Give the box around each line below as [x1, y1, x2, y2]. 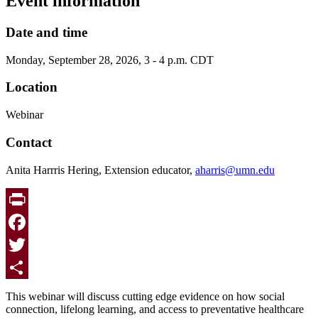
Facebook [6, 238, 50, 251]
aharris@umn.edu [195, 163, 275, 176]
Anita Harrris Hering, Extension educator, [6, 163, 195, 176]
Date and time [6, 24, 87, 40]
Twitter [6, 261, 38, 273]
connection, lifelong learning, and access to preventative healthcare [6, 302, 304, 315]
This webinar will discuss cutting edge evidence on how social [6, 290, 285, 302]
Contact [6, 134, 52, 150]
